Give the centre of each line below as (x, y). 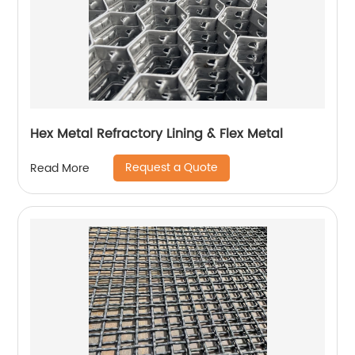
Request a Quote (172, 168)
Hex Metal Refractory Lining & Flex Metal (157, 134)
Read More (60, 168)
